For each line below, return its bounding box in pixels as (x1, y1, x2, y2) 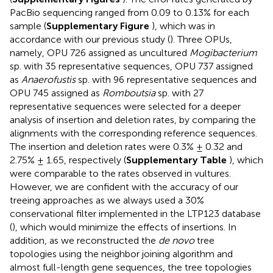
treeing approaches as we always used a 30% (10, 194, 204, 206)
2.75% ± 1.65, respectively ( (10, 154, 126, 166)
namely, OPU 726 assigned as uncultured (10, 46, 190, 58)
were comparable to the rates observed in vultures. (10, 167, 231, 179)
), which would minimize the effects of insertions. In (12, 221, 236, 233)
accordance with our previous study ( (10, 33, 170, 45)
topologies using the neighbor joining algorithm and (10, 247, 233, 260)
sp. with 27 (155, 87, 204, 99)
